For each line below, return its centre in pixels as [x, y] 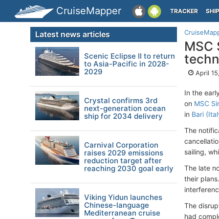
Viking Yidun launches [123, 197]
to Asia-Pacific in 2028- [127, 64]
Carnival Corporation [121, 145]
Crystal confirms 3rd [121, 100]
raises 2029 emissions [124, 153]
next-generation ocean [125, 108]
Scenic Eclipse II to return [130, 56]
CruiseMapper [89, 11]
